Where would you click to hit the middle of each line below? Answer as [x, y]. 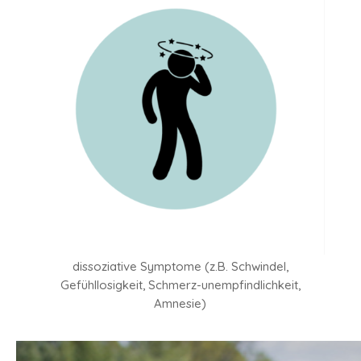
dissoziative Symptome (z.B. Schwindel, [180, 266]
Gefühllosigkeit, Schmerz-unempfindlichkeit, [180, 284]
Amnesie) [180, 303]
